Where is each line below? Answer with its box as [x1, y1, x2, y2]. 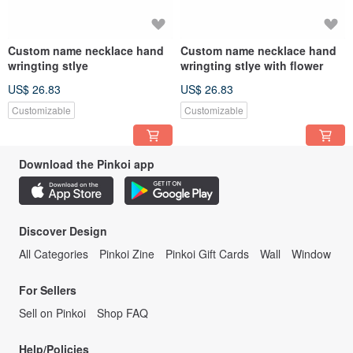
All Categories [19, 245, 88, 262]
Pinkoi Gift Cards [165, 245, 249, 262]
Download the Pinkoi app [19, 155, 154, 172]
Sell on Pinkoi [19, 304, 86, 321]
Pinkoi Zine [99, 245, 154, 262]
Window [292, 245, 331, 262]
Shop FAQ [97, 304, 148, 321]
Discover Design [19, 222, 107, 239]
